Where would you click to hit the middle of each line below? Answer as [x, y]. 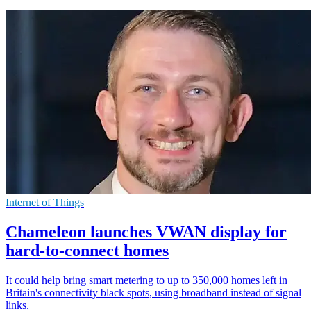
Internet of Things [45, 202]
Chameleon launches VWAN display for [146, 232]
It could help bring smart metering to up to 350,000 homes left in [146, 280]
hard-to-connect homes [87, 250]
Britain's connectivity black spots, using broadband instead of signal [153, 292]
